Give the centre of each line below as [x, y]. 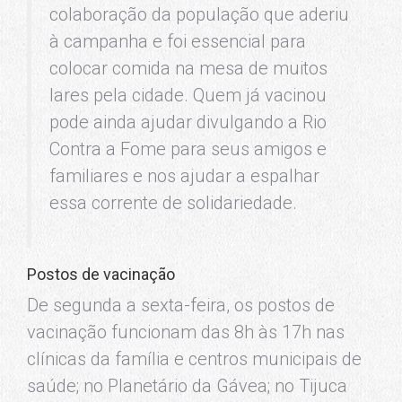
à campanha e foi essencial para [178, 41]
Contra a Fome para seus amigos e [188, 149]
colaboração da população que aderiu [199, 14]
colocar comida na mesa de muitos [188, 68]
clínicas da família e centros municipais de [194, 358]
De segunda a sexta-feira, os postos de [181, 305]
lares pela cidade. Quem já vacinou [188, 95]
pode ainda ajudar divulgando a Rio [188, 122]
